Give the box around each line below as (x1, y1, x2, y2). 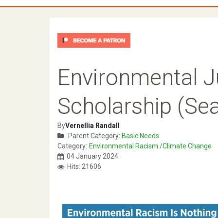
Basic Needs (122, 132, 159, 140)
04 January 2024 (67, 152, 118, 161)
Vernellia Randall (65, 122, 120, 130)
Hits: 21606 (67, 163, 101, 171)
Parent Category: (67, 132, 122, 140)
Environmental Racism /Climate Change (89, 142, 212, 150)
